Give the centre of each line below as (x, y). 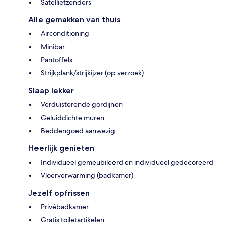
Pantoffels (56, 60)
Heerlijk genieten (61, 148)
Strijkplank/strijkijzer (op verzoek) (92, 73)
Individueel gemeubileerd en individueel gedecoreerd (127, 162)
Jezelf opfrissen (59, 193)
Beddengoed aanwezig (78, 130)
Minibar (53, 46)
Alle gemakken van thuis (74, 19)
